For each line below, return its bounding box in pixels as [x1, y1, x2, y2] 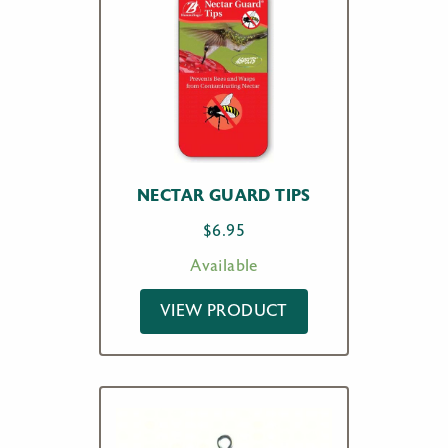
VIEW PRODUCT [160, 302, 288, 320]
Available [190, 257, 258, 275]
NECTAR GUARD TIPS [137, 186, 311, 205]
